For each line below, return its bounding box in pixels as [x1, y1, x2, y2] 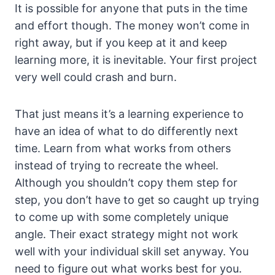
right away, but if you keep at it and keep [15, 36, 227, 50]
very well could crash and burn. [15, 71, 177, 84]
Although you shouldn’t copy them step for [15, 176, 238, 190]
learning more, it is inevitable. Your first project [15, 53, 257, 67]
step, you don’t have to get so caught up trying [15, 193, 259, 207]
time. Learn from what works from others [15, 142, 231, 155]
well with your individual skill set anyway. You [15, 245, 249, 258]
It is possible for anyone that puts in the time [15, 2, 247, 15]
